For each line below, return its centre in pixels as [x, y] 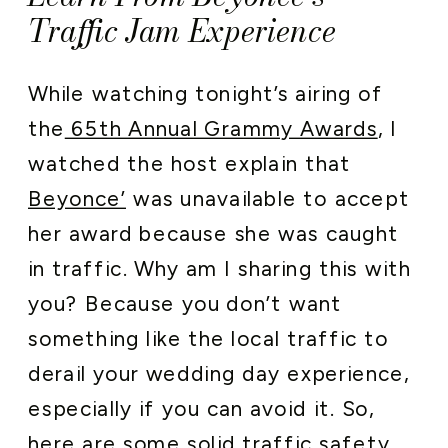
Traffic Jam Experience [182, 30]
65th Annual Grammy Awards [221, 129]
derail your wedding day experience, [219, 374]
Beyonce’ [77, 199]
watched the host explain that [190, 164]
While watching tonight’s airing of [205, 94]
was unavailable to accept [268, 199]
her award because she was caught [214, 234]
